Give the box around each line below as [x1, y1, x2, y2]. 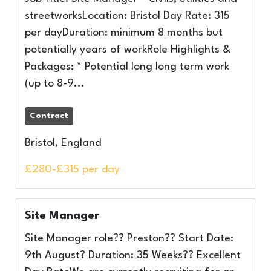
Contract [30, 112, 68, 120]
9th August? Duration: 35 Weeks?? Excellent [25, 250, 241, 261]
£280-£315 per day [25, 165, 120, 175]
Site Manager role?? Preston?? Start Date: [25, 233, 233, 244]
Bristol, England [25, 138, 101, 148]
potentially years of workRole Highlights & [25, 45, 230, 55]
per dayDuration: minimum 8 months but [25, 28, 223, 38]
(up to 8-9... [25, 79, 85, 89]
